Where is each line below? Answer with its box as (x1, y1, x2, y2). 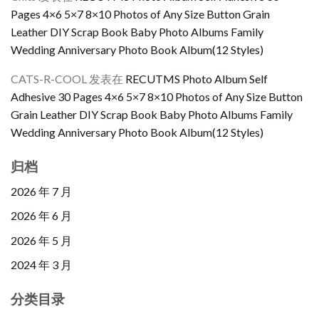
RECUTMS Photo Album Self (125, 72, 268, 86)
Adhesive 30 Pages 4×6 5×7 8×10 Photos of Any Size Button (11, 90, 303, 104)
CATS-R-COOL (11, 72, 87, 86)
